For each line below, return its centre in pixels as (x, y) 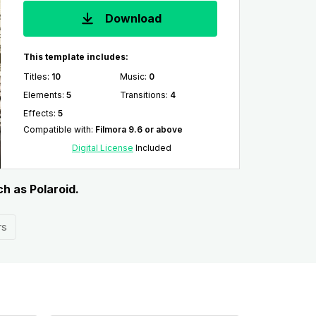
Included (152, 148)
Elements (42, 95)
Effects (38, 113)
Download (132, 19)
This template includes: (75, 57)
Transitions (143, 95)
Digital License (102, 148)
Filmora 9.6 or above (139, 129)
